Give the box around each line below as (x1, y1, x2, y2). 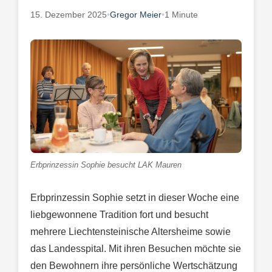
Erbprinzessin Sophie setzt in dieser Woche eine (30, 192, 239, 203)
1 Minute (165, 9, 198, 19)
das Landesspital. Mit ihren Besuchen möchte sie (30, 243, 241, 254)
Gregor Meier (110, 9, 161, 19)
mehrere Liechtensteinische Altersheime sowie (30, 226, 231, 237)
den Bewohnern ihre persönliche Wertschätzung (30, 260, 237, 271)
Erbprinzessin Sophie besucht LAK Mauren (30, 160, 182, 169)
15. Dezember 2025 (30, 9, 107, 19)
